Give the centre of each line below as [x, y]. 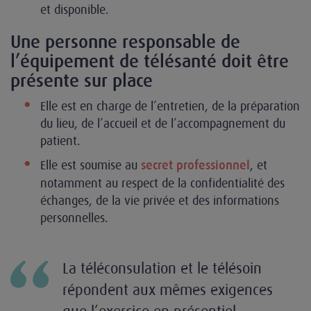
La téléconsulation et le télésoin [162, 268]
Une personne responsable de [125, 42]
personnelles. [74, 218]
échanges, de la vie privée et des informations [160, 200]
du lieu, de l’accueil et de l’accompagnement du [163, 123]
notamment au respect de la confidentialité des [162, 183]
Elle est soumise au [91, 165]
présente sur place [82, 81]
